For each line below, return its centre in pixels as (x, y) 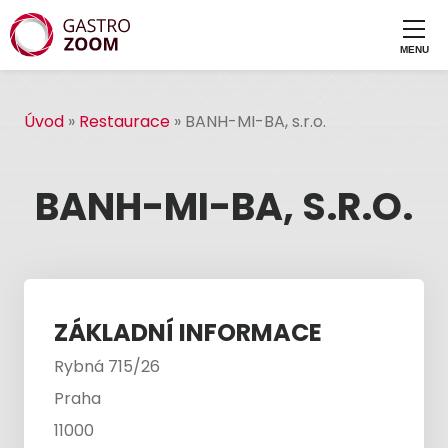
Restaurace (124, 121)
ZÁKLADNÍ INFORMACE (188, 332)
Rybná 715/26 (107, 366)
